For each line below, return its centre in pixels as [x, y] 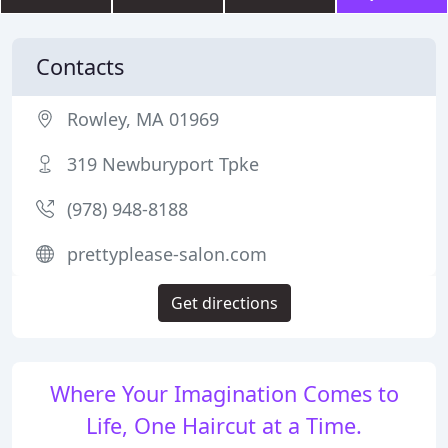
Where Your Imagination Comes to [224, 393]
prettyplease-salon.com [167, 254]
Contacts [80, 66]
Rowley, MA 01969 [143, 119]
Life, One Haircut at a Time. [224, 425]
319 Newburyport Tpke [163, 164]
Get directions [224, 303]
